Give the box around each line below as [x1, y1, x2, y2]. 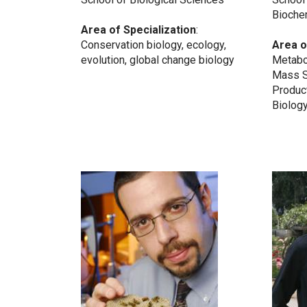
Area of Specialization [81, 23, 196, 37]
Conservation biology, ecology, [81, 38, 226, 52]
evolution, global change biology [81, 53, 234, 67]
